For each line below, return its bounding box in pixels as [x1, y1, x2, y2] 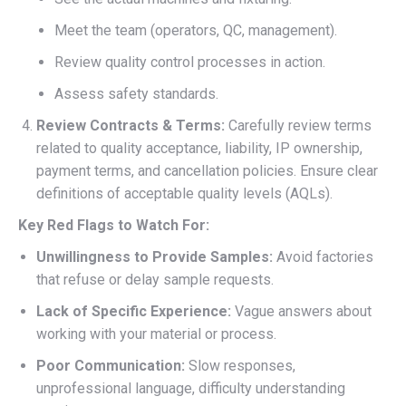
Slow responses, [185, 356, 295, 374]
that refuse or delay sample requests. [36, 270, 274, 288]
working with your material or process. [36, 324, 276, 343]
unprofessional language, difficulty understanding [36, 379, 345, 397]
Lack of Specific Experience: [36, 302, 231, 320]
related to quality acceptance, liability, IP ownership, [36, 139, 362, 157]
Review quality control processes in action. [54, 53, 325, 71]
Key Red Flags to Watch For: [18, 216, 209, 234]
